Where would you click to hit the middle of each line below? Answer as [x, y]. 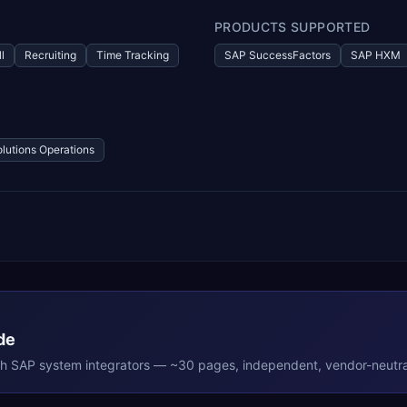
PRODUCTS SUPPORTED [293, 27]
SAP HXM [376, 55]
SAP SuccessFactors [278, 55]
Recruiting [50, 55]
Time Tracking [133, 55]
